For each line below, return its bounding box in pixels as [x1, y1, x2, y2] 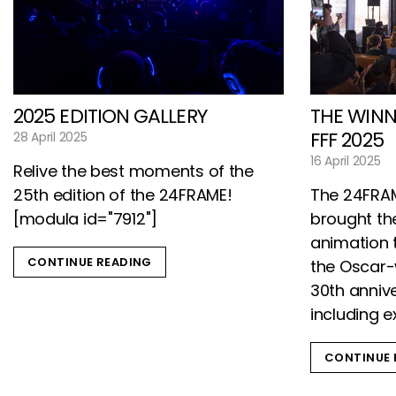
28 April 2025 [13, 127, 88, 146]
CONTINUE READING [27, 253, 152, 270]
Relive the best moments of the [13, 159, 254, 182]
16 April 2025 [310, 152, 381, 171]
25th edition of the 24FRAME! [13, 183, 232, 206]
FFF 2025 [310, 126, 384, 155]
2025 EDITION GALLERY [13, 102, 207, 130]
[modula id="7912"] [13, 207, 158, 230]
